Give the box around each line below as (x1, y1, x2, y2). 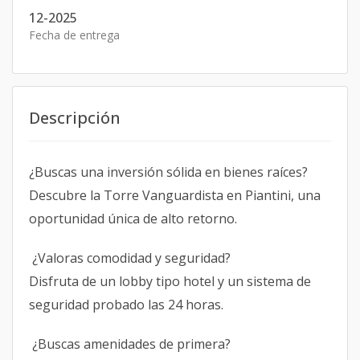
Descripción (29, 107, 121, 129)
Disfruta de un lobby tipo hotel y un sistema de (29, 272, 311, 290)
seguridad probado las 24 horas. (29, 296, 223, 313)
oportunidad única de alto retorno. (29, 210, 237, 227)
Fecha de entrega (29, 27, 120, 43)
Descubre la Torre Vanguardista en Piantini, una (29, 186, 321, 204)
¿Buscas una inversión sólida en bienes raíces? (29, 163, 308, 181)
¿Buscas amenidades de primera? (29, 335, 231, 353)
